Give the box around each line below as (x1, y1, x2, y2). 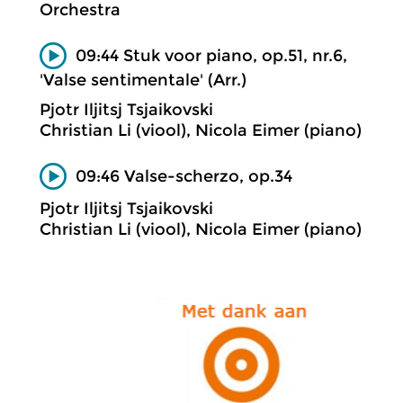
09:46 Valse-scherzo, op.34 (76, 166, 292, 186)
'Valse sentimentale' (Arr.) (40, 69, 246, 90)
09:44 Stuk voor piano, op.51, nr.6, (76, 45, 347, 66)
